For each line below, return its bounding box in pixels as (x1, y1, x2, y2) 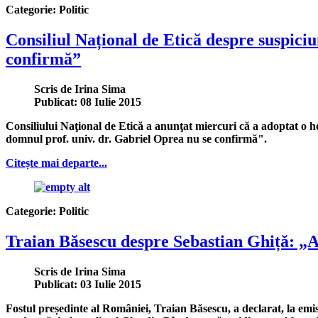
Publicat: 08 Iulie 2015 (34, 95, 141, 108)
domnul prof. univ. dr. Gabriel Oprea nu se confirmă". (6, 132, 267, 145)
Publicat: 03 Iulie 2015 (34, 278, 141, 290)
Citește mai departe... (6, 156, 107, 169)
